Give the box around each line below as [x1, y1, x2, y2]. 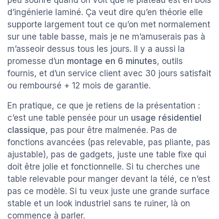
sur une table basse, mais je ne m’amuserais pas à [7, 31, 205, 42]
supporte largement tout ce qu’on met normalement [7, 19, 210, 29]
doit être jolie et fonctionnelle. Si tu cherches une [7, 161, 200, 172]
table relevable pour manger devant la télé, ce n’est [7, 174, 210, 184]
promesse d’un [7, 56, 67, 66]
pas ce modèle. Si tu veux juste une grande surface [7, 186, 210, 196]
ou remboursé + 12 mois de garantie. [7, 80, 151, 90]
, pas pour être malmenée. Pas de [45, 125, 177, 135]
